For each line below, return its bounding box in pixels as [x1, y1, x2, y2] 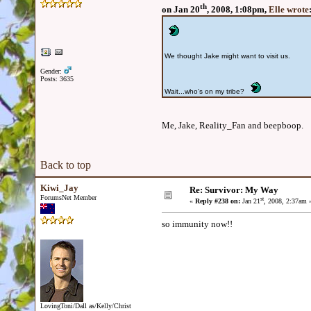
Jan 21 [240, 197, 260, 205]
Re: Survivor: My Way [190, 185, 278, 195]
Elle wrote [269, 4, 309, 15]
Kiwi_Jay [40, 183, 78, 193]
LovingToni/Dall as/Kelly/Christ [40, 302, 131, 310]
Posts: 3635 [40, 75, 74, 83]
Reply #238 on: [195, 197, 240, 205]
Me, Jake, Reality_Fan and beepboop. [162, 120, 303, 131]
